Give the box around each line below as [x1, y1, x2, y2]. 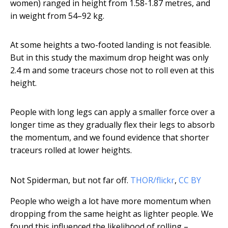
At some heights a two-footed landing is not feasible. [10, 39, 211, 51]
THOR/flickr [130, 175, 175, 186]
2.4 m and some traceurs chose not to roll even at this [10, 65, 214, 76]
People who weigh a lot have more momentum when [10, 195, 211, 207]
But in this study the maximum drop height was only [10, 52, 209, 64]
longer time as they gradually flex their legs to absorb [10, 119, 215, 131]
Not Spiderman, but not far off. [10, 175, 128, 186]
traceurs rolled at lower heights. [10, 145, 132, 156]
